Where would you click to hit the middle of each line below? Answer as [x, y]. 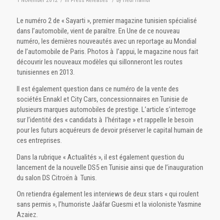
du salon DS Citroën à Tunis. [56, 178]
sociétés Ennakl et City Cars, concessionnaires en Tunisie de [102, 99]
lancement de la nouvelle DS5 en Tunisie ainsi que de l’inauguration [110, 167]
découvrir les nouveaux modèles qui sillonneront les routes [99, 62]
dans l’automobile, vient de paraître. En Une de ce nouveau [98, 31]
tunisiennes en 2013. [45, 72]
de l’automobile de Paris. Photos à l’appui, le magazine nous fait [107, 52]
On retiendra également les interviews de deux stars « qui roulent [108, 194]
